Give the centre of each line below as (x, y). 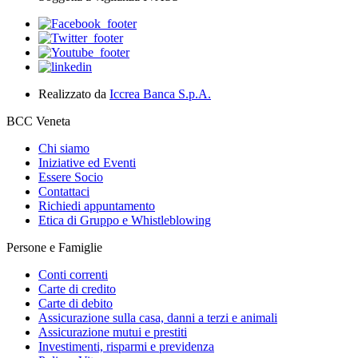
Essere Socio (71, 177)
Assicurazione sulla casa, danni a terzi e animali (158, 318)
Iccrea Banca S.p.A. (160, 94)
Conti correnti (73, 275)
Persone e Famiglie (54, 248)
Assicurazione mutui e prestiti (113, 332)
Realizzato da (74, 94)
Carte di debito (76, 304)
